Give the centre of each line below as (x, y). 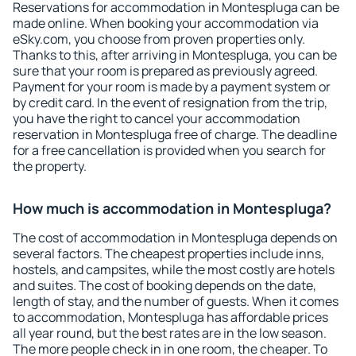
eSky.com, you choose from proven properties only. (159, 39)
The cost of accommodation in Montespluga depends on (175, 238)
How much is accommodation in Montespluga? (172, 208)
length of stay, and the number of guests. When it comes (176, 301)
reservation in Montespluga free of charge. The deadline (175, 134)
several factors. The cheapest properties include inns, (168, 253)
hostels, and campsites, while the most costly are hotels (174, 269)
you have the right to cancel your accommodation (157, 118)
